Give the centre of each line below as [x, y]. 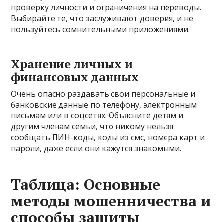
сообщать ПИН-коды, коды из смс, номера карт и [108, 137]
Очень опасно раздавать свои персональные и [103, 93]
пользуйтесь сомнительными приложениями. [101, 29]
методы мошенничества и [111, 200]
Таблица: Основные [86, 184]
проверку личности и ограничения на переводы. [106, 7]
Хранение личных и [72, 64]
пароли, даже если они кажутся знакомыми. [96, 148]
